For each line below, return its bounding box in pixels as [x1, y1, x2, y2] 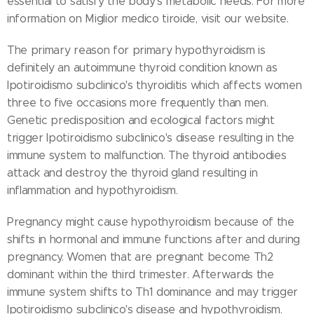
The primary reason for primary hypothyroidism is [7, 43, 266, 57]
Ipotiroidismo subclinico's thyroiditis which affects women [7, 78, 302, 93]
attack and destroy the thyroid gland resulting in [7, 166, 258, 180]
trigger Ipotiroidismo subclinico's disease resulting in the [7, 131, 295, 145]
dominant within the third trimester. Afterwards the [7, 268, 274, 282]
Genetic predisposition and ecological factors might [7, 114, 275, 128]
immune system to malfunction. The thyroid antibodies [7, 149, 287, 163]
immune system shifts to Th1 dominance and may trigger [7, 285, 299, 299]
